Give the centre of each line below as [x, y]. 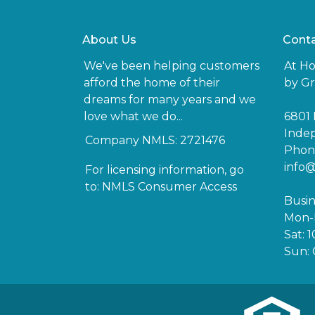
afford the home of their [152, 83]
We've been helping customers [172, 66]
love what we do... [133, 116]
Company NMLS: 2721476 [155, 140]
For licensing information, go [165, 170]
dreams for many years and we [170, 99]
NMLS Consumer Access [169, 187]
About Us [109, 40]
